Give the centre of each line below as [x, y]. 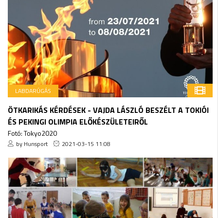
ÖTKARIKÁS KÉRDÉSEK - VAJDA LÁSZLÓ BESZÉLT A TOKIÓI [108, 110]
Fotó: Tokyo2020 [32, 133]
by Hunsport [32, 144]
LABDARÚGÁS [33, 91]
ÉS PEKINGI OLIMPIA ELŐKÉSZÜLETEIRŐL [78, 121]
